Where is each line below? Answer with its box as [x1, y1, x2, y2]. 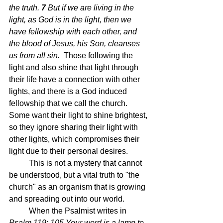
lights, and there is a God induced [9, 87, 129, 96]
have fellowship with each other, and [9, 27, 139, 36]
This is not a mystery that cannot [9, 158, 29, 167]
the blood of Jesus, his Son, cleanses [9, 39, 142, 48]
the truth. [9, 3, 39, 12]
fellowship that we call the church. [9, 99, 131, 108]
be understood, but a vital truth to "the [9, 170, 141, 179]
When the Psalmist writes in [29, 206, 128, 215]
